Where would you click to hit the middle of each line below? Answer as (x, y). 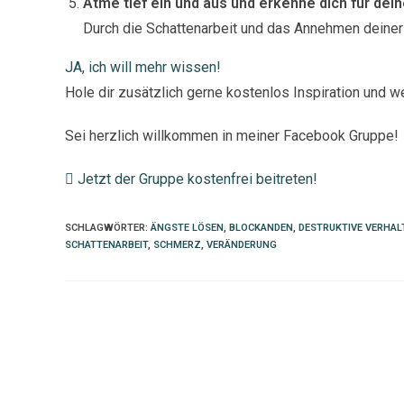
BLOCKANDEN (261, 227)
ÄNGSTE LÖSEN (187, 227)
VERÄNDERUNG (242, 244)
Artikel (82, 332)
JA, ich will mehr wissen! (143, 67)
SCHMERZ (177, 244)
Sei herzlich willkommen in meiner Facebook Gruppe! (232, 135)
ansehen (89, 349)
